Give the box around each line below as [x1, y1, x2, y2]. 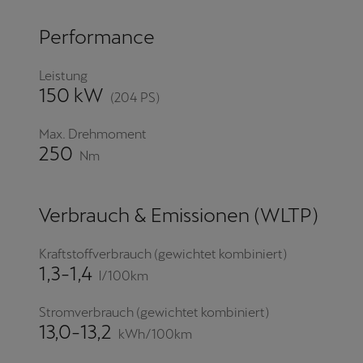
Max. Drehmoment [39, 126, 147, 143]
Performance [39, 26, 155, 49]
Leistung [39, 68, 88, 84]
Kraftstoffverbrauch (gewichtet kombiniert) [39, 246, 287, 263]
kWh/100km [118, 326, 192, 342]
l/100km [99, 267, 148, 284]
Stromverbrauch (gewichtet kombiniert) [39, 305, 269, 321]
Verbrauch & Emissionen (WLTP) [39, 204, 318, 227]
